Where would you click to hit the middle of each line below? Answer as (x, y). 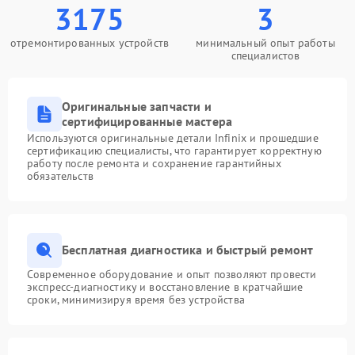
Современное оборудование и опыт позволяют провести (172, 274)
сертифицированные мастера (147, 121)
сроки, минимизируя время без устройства (136, 299)
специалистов (265, 55)
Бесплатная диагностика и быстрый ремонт (188, 250)
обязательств (60, 176)
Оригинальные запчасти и (137, 106)
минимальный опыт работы (265, 42)
